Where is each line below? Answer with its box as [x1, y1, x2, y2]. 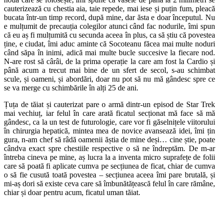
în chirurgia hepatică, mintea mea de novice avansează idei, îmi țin [4, 126, 215, 135]
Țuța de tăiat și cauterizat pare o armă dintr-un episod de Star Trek [4, 100, 215, 109]
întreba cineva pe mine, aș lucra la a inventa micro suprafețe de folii [4, 153, 215, 161]
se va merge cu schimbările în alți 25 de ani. [4, 83, 138, 92]
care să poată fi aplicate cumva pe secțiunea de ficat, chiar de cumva [4, 161, 215, 170]
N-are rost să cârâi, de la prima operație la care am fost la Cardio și [4, 57, 215, 66]
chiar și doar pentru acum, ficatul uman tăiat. [4, 188, 140, 197]
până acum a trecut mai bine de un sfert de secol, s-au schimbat [4, 66, 215, 74]
